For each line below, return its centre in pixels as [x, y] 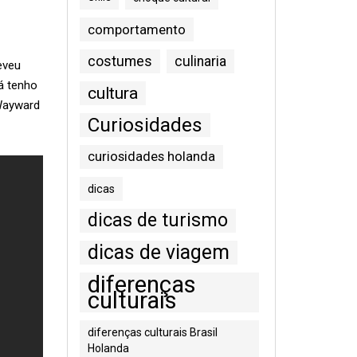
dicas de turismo [157, 220]
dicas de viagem [158, 252]
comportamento [136, 29]
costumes [120, 61]
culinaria [200, 61]
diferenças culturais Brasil [152, 332]
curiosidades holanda [151, 157]
